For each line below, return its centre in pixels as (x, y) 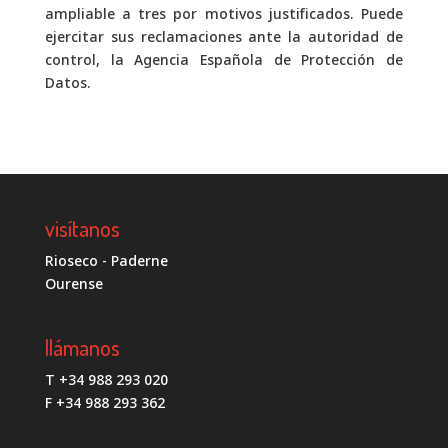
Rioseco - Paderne (106, 261)
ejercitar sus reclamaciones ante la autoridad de (224, 37)
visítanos (82, 228)
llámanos (82, 347)
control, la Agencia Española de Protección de (224, 60)
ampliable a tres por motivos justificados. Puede (224, 14)
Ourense (73, 284)
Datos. (67, 83)
